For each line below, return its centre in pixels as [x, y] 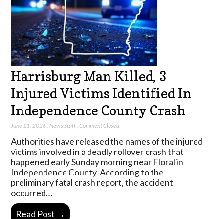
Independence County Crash [99, 111]
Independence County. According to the [88, 172]
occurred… [32, 192]
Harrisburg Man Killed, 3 [89, 77]
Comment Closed [99, 125]
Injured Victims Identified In [101, 94]
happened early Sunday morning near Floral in [97, 162]
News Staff [63, 125]
